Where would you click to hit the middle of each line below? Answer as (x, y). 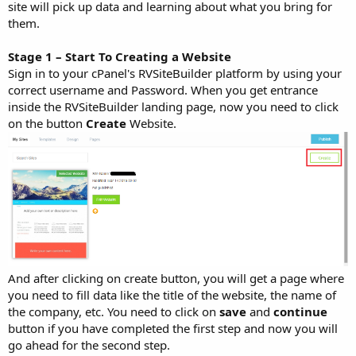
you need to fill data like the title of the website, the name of (172, 294)
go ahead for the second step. (89, 344)
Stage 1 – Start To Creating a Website (120, 57)
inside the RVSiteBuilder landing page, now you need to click (173, 107)
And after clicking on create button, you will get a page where (176, 278)
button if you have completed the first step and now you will (173, 328)
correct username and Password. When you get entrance (163, 90)
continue (300, 311)
